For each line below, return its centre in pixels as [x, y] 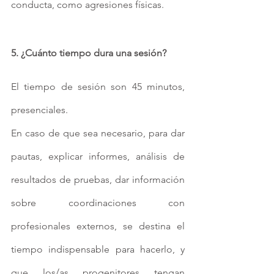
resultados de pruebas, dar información [98, 180]
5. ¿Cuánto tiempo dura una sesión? [89, 53]
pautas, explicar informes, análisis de [98, 157]
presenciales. [39, 110]
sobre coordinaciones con [98, 203]
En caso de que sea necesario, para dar [98, 133]
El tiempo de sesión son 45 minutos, [98, 87]
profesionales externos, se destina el [98, 226]
